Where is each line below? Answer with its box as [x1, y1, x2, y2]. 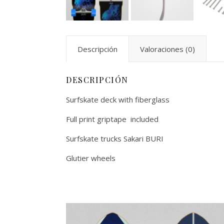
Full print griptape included [66, 114, 158, 124]
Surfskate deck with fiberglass [66, 94, 169, 105]
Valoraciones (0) [140, 44, 195, 54]
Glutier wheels [66, 153, 115, 163]
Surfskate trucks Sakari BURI [66, 133, 163, 144]
